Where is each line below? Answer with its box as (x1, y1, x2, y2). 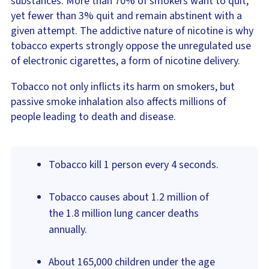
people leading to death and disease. (11, 109, 176, 125)
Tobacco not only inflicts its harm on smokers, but (11, 79, 235, 95)
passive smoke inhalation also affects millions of (11, 94, 226, 110)
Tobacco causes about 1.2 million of (49, 190, 209, 205)
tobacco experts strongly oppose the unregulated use (11, 38, 251, 54)
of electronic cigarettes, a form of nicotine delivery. (11, 53, 240, 69)
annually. (49, 222, 87, 238)
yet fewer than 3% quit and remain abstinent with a (11, 8, 242, 24)
